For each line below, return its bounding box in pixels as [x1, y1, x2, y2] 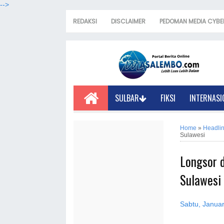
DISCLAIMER [111, 17, 145, 25]
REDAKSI [73, 17, 97, 25]
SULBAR [115, 92, 139, 104]
